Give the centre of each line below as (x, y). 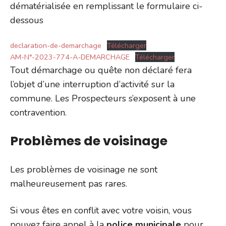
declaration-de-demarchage (56, 45)
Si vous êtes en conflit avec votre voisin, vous (101, 210)
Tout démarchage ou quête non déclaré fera (101, 70)
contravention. (38, 112)
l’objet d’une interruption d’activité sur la (92, 84)
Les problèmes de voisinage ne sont (84, 169)
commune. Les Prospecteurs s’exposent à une (103, 98)
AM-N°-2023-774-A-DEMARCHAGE (70, 57)
